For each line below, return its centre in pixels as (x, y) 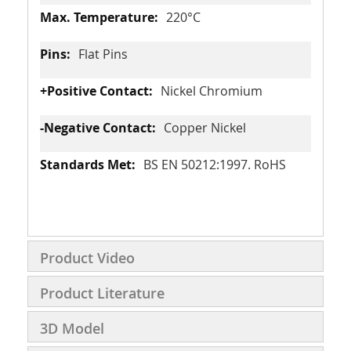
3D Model (72, 328)
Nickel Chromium (212, 91)
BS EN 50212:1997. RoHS (215, 165)
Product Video (87, 258)
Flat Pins (103, 54)
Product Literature (102, 293)
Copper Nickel (205, 128)
